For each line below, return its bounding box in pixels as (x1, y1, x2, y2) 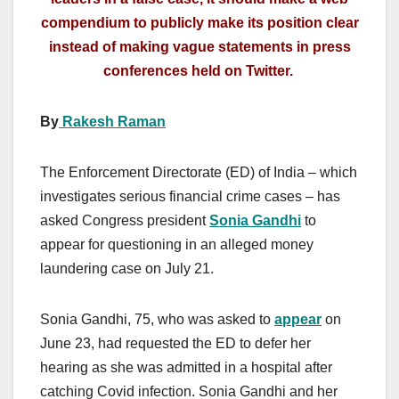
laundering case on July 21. (40, 261, 217, 277)
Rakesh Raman (59, 114, 166, 130)
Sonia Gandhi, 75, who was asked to (40, 312, 274, 328)
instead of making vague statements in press (48, 39, 351, 55)
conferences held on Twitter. (102, 63, 297, 79)
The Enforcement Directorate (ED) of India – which (40, 165, 357, 181)
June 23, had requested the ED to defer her (40, 336, 311, 352)
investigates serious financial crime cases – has (40, 189, 340, 205)
